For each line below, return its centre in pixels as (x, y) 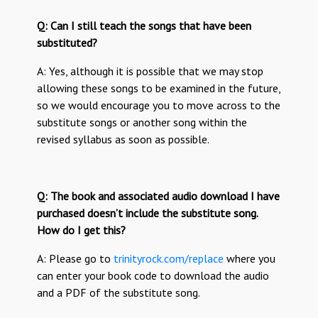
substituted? (67, 43)
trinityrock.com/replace (169, 259)
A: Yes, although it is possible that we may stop (150, 71)
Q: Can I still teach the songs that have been (144, 26)
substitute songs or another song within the (142, 122)
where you (250, 259)
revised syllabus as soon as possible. (124, 139)
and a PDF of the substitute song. (119, 293)
